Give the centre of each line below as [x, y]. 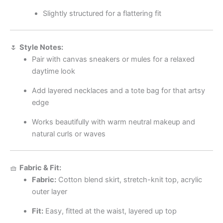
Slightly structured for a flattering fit [102, 13]
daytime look [53, 71]
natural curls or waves [68, 134]
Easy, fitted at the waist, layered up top [110, 211]
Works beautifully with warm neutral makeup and [113, 122]
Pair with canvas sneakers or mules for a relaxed [113, 59]
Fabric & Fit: [40, 168]
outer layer [49, 192]
